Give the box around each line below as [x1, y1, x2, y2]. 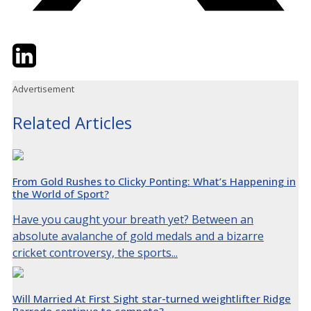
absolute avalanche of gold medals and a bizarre [12, 228, 264, 244]
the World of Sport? [12, 186, 109, 201]
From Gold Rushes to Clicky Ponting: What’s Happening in [12, 174, 296, 188]
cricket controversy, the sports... [12, 244, 178, 260]
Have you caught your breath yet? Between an [12, 211, 253, 227]
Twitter [12, 42, 50, 58]
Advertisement [12, 83, 74, 96]
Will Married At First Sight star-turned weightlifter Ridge [12, 291, 291, 305]
